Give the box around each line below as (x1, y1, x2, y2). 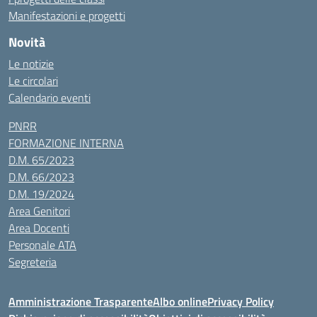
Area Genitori (8, 202, 70, 219)
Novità (8, 33, 45, 52)
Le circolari (8, 72, 58, 89)
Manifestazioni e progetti (8, 7, 125, 24)
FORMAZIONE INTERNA (8, 134, 124, 151)
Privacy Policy (207, 293, 274, 310)
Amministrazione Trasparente (8, 293, 153, 310)
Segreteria (8, 253, 57, 270)
